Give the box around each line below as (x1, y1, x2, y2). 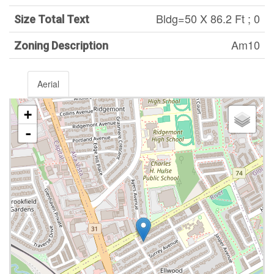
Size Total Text (14, 13, 89, 26)
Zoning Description (14, 39, 108, 52)
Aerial (37, 78, 59, 90)
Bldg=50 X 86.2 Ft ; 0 (156, 10, 260, 26)
